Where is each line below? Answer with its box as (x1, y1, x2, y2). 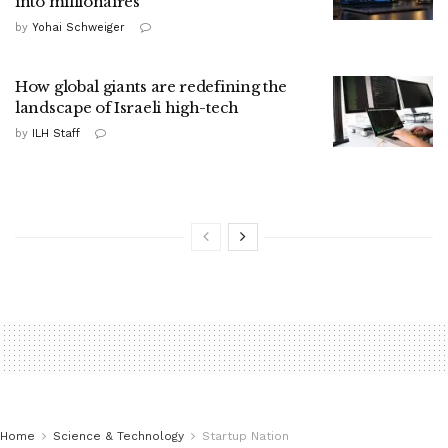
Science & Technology (53, 428, 184, 443)
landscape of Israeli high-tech (15, 97, 239, 117)
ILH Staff (32, 126, 80, 140)
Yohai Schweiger (32, 20, 125, 34)
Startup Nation (202, 428, 289, 443)
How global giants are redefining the (15, 76, 288, 96)
